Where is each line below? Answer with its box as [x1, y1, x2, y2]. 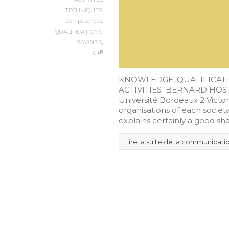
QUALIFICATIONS [55, 28, 102, 36]
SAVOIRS [77, 39, 102, 47]
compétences [66, 17, 102, 25]
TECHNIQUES [65, 7, 102, 14]
